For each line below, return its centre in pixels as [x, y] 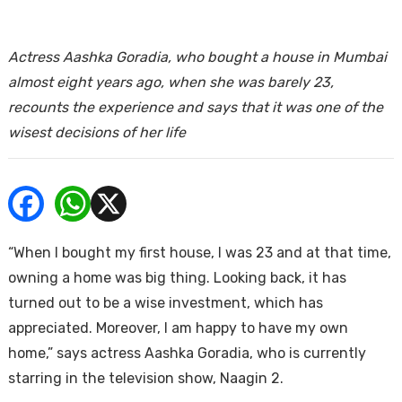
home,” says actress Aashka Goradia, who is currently [187, 353]
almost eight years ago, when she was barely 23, [170, 82]
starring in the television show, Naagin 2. [145, 378]
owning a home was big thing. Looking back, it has [177, 278]
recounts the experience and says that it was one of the [195, 107]
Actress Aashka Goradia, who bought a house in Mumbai [197, 57]
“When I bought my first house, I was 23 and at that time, [199, 253]
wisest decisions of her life [96, 132]
